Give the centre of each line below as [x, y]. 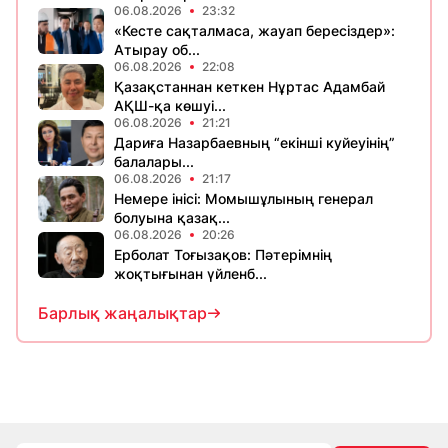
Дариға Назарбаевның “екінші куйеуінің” [254, 142]
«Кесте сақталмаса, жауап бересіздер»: [254, 30]
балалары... [154, 161]
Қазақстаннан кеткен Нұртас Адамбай [249, 86]
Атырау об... [157, 49]
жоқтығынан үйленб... [190, 273]
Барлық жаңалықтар [122, 313]
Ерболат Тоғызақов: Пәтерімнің [223, 254]
